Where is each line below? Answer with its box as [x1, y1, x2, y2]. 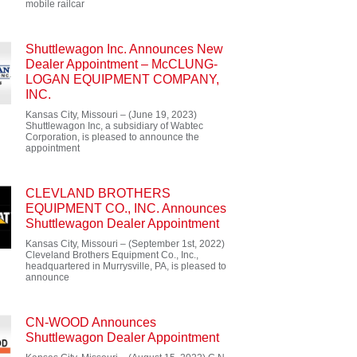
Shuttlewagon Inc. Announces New [25, 42, 223, 56]
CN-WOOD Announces [25, 316, 156, 329]
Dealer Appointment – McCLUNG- [25, 57, 218, 71]
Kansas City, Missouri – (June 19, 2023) [25, 109, 197, 120]
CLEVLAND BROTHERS [25, 186, 171, 200]
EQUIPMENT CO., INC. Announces [25, 202, 226, 215]
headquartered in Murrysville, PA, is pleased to [25, 261, 226, 272]
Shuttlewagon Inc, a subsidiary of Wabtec [25, 120, 203, 131]
